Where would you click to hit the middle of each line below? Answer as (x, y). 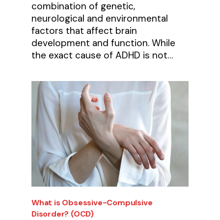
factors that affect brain (84, 30)
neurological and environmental (100, 18)
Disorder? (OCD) (63, 214)
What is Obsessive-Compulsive (92, 202)
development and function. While (104, 43)
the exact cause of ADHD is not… (102, 55)
